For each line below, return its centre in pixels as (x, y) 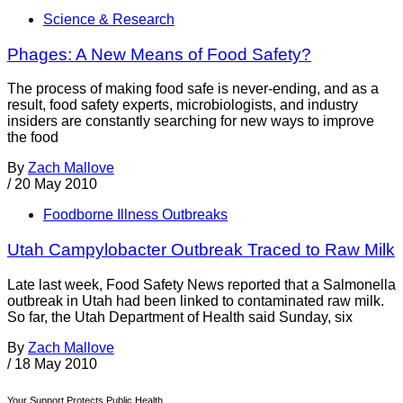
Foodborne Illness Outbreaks (135, 215)
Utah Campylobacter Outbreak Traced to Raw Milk (201, 250)
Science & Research (109, 19)
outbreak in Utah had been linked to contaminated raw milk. (196, 300)
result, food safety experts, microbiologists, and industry (183, 105)
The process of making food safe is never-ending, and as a (193, 89)
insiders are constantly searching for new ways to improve (191, 121)
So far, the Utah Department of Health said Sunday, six (180, 317)
